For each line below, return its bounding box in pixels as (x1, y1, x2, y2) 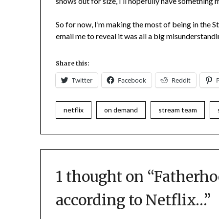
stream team (158, 106, 197, 114)
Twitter (72, 76, 93, 85)
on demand (104, 106, 138, 114)
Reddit (172, 76, 191, 85)
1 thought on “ (56, 167, 154, 186)
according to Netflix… (56, 191, 204, 210)
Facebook (118, 76, 147, 85)
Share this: (56, 60, 90, 67)
